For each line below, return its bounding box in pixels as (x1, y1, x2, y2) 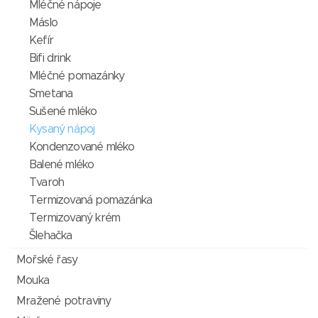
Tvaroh (29, 177, 65, 189)
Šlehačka (29, 230, 72, 242)
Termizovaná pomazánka (29, 194, 153, 207)
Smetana (29, 88, 73, 100)
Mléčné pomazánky (29, 70, 125, 82)
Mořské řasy (16, 254, 78, 266)
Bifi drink (29, 53, 70, 65)
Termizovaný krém (29, 212, 121, 224)
